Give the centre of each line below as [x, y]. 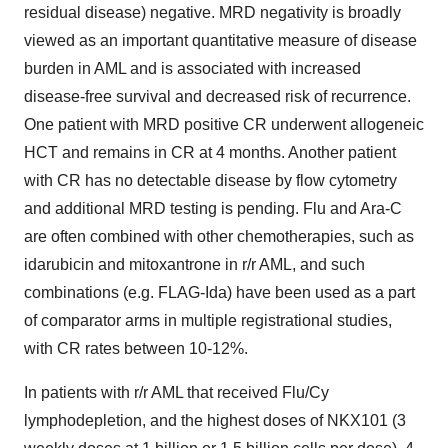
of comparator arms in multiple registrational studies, [208, 320]
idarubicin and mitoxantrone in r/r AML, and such [194, 264]
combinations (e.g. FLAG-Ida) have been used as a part [219, 292]
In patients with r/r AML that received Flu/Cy [176, 392]
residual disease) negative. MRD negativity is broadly [212, 12]
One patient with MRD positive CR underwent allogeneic [224, 124]
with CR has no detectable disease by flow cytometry [210, 180]
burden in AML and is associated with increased [192, 68]
